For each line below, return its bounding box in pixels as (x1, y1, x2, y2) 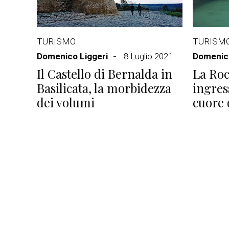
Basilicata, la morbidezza (37, 80, 171, 96)
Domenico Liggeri (37, 51, 108, 61)
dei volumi (37, 94, 95, 110)
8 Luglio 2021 (124, 51, 173, 61)
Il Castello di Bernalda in (37, 65, 172, 82)
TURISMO (37, 36, 76, 47)
